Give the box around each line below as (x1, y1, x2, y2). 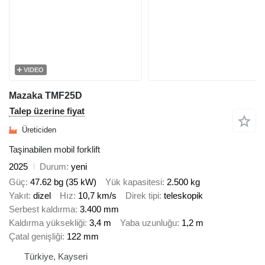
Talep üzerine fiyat (9, 105, 85, 116)
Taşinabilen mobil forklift (9, 144, 100, 154)
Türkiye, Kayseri (24, 251, 88, 262)
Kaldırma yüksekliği (9, 218, 85, 228)
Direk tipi (125, 190, 159, 201)
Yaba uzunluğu (120, 218, 177, 228)
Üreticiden (22, 125, 56, 135)
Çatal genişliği (9, 231, 62, 242)
